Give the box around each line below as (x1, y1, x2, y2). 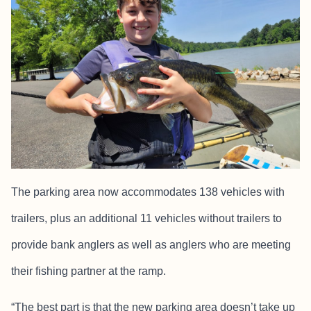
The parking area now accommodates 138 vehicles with (11, 186, 285, 199)
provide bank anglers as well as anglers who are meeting (11, 239, 291, 251)
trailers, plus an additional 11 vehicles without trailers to (11, 212, 282, 225)
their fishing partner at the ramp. (11, 265, 166, 278)
